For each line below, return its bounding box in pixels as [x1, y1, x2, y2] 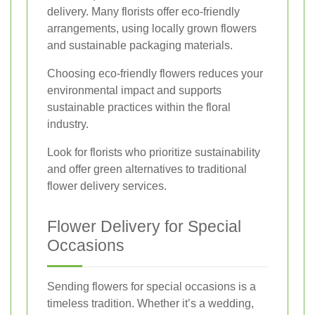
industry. [47, 117, 89, 130]
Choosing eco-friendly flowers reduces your [47, 67, 263, 79]
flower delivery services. [47, 179, 167, 192]
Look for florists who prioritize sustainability [47, 146, 260, 158]
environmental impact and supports [47, 84, 221, 96]
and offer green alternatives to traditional [47, 162, 247, 175]
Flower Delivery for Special [47, 217, 241, 236]
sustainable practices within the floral [47, 101, 231, 113]
